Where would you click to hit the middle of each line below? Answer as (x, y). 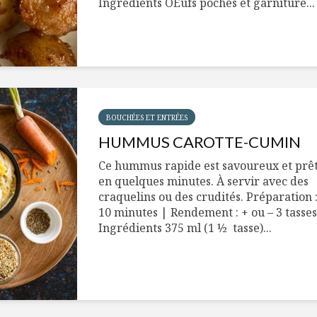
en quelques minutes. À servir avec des (203, 181)
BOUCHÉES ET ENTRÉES (147, 117)
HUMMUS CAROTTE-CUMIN (200, 142)
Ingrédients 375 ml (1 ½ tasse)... (185, 228)
